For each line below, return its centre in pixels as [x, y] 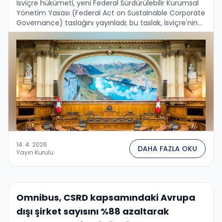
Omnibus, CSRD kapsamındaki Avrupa [106, 197]
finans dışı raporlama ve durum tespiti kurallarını [99, 32]
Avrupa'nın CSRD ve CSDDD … [66, 42]
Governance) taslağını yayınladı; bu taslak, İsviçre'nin [107, 23]
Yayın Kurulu [35, 152]
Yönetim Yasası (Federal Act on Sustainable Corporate [111, 13]
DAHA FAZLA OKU [167, 148]
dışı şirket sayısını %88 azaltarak [93, 211]
